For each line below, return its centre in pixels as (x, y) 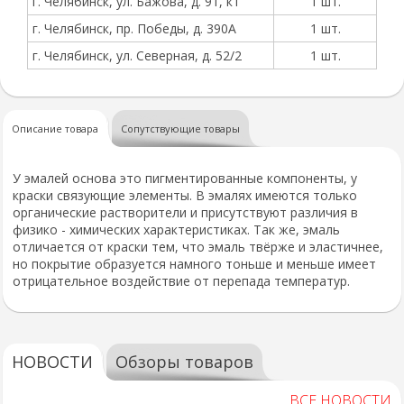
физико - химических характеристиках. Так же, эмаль (176, 230)
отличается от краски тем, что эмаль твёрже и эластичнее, (198, 247)
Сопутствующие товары (180, 129)
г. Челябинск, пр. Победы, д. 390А (134, 28)
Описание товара (55, 129)
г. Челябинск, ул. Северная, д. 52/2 (137, 55)
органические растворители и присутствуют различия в (185, 212)
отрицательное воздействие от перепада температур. (181, 281)
